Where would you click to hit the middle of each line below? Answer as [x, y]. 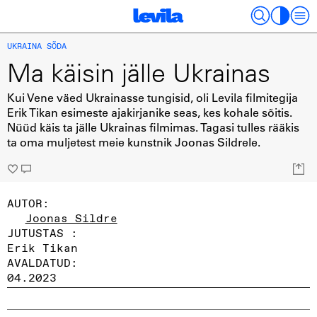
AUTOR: [28, 203]
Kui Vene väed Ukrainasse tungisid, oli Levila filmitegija [152, 97]
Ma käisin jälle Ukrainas [139, 73]
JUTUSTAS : [42, 233]
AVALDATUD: [42, 263]
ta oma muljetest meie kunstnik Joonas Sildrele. [134, 142]
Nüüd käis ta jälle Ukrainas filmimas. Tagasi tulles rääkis [153, 127]
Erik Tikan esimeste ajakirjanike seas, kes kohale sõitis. [150, 112]
